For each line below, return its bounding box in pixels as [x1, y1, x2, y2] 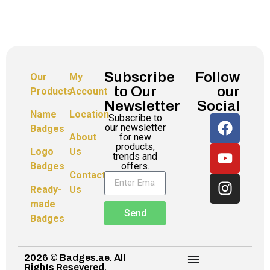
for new [119, 131, 151, 143]
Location [69, 108, 110, 121]
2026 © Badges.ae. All [24, 253, 125, 263]
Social [197, 98, 240, 114]
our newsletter [104, 121, 166, 133]
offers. [121, 160, 149, 172]
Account [69, 85, 108, 97]
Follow [195, 69, 240, 85]
